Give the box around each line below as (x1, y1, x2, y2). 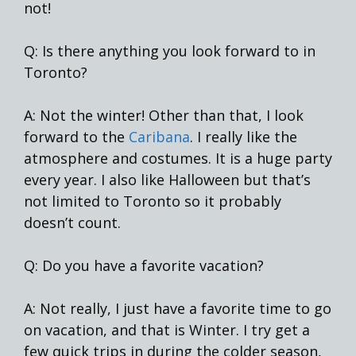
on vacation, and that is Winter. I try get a (24, 319, 310, 339)
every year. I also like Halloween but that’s (24, 169, 311, 189)
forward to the (24, 126, 129, 146)
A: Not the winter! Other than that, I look (24, 105, 304, 125)
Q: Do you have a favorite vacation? (24, 255, 264, 275)
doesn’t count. (24, 212, 121, 232)
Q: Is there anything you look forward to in (24, 41, 315, 60)
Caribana (129, 126, 190, 146)
